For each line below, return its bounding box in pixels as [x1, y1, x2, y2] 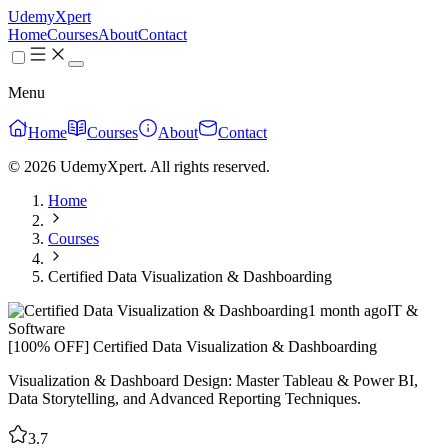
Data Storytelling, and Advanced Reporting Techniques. [8, 390, 361, 407]
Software [8, 320, 65, 337]
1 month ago [308, 302, 387, 319]
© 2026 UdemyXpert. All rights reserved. [8, 158, 270, 175]
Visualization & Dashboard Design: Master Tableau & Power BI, [8, 372, 418, 389]
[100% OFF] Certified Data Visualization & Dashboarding [8, 338, 377, 355]
